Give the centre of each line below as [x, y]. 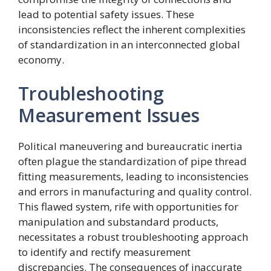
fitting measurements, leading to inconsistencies [133, 176]
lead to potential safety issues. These [106, 14]
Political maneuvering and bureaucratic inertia [130, 146]
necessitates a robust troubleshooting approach [133, 237]
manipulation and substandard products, [118, 221]
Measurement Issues [109, 115]
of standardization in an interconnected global [129, 44]
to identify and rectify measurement [104, 252]
